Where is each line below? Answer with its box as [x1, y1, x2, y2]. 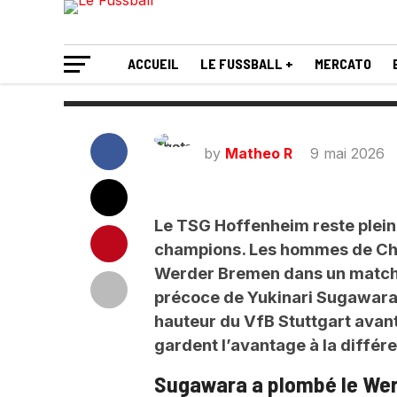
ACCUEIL [128, 55, 179, 72]
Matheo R [225, 144, 292, 162]
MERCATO [315, 55, 371, 72]
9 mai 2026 [310, 144, 385, 162]
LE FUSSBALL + [200, 55, 293, 72]
